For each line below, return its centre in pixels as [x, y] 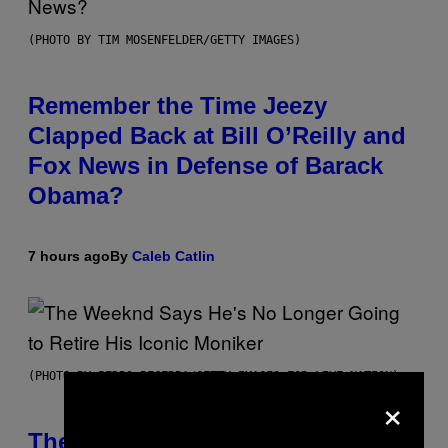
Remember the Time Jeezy [177, 106]
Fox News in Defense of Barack [205, 166]
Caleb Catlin [173, 256]
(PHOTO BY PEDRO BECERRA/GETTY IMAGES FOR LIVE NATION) [213, 376]
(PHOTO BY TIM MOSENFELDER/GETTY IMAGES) [164, 40]
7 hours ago [69, 256]
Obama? [76, 196]
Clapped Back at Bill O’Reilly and [217, 136]
